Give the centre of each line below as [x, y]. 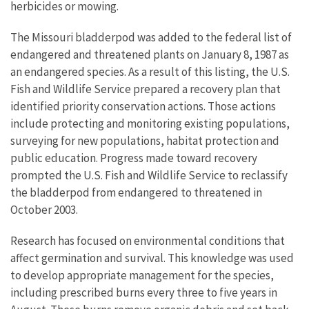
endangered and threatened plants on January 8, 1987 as [150, 54]
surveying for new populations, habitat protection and [145, 141]
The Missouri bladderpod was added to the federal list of [151, 37]
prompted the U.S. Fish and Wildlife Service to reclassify [149, 175]
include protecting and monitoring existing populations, [150, 123]
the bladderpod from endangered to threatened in [136, 192]
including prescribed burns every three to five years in [144, 292]
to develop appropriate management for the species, [142, 275]
